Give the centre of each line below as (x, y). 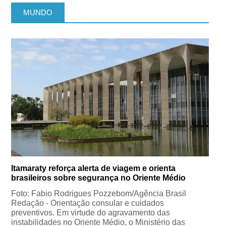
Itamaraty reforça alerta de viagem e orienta (94, 168)
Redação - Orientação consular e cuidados (88, 203)
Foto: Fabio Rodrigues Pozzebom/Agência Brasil (99, 193)
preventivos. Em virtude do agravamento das (91, 212)
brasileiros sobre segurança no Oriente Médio (99, 178)
